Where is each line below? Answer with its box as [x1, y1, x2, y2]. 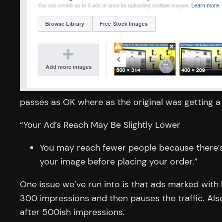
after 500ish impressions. [20, 206, 125, 218]
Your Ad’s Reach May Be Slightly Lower [23, 118, 180, 131]
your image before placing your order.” [40, 155, 198, 167]
